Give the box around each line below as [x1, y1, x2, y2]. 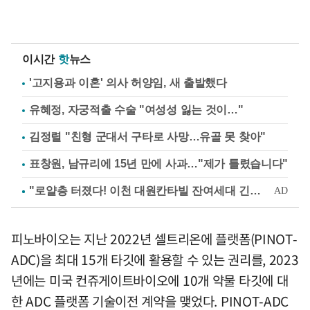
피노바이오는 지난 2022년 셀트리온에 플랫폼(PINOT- [11, 229, 298, 249]
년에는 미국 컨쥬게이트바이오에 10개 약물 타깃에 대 [11, 271, 289, 291]
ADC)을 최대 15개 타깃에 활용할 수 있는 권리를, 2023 [11, 250, 299, 270]
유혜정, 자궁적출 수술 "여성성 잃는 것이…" [29, 104, 244, 116]
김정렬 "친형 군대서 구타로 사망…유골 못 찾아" [29, 131, 266, 143]
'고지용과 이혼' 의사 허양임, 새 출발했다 [29, 77, 227, 89]
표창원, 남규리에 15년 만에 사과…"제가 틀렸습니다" [29, 158, 288, 170]
